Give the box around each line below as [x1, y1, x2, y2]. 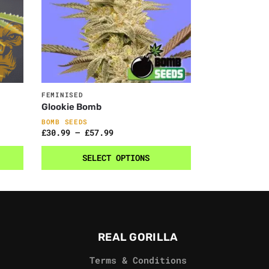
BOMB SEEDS [41, 117, 88, 127]
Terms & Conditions [89, 253, 187, 266]
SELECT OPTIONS [82, 152, 150, 164]
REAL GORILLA [97, 231, 178, 244]
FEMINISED [41, 90, 83, 100]
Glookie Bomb [41, 101, 102, 113]
